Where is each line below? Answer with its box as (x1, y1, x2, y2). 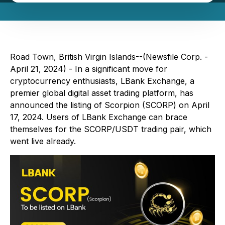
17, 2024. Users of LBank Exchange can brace (10, 112, 187, 122)
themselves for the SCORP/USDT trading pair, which (10, 124, 211, 134)
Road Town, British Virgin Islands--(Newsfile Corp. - (10, 52, 208, 62)
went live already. (10, 136, 76, 146)
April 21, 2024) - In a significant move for (10, 64, 167, 74)
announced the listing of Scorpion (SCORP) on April (10, 100, 209, 110)
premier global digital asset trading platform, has (10, 88, 193, 98)
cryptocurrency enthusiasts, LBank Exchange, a (10, 76, 194, 86)
